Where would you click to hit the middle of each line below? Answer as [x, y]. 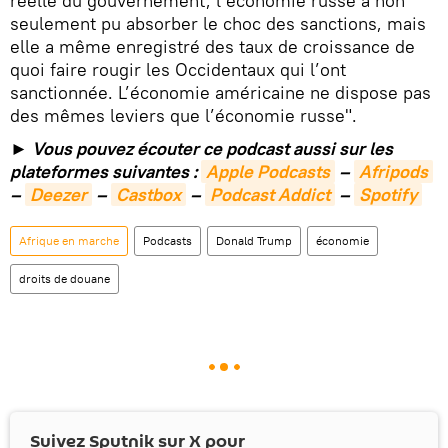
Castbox [148, 194]
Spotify [388, 194]
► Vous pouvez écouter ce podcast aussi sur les [201, 148]
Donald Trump [254, 240]
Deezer [58, 194]
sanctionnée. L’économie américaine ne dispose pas [220, 92]
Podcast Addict [270, 194]
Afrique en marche [69, 240]
